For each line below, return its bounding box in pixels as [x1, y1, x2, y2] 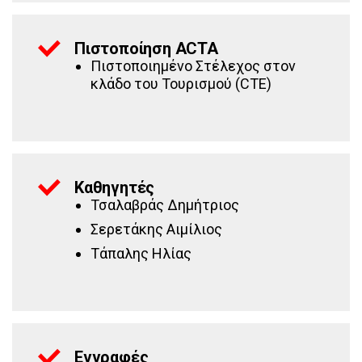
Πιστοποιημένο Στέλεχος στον [90, 57, 296, 74]
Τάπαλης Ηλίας [90, 245, 192, 262]
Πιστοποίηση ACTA [74, 39, 218, 58]
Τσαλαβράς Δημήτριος [90, 196, 239, 213]
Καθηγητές [74, 178, 155, 197]
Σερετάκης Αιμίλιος [90, 221, 222, 238]
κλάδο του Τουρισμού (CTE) [90, 75, 271, 92]
